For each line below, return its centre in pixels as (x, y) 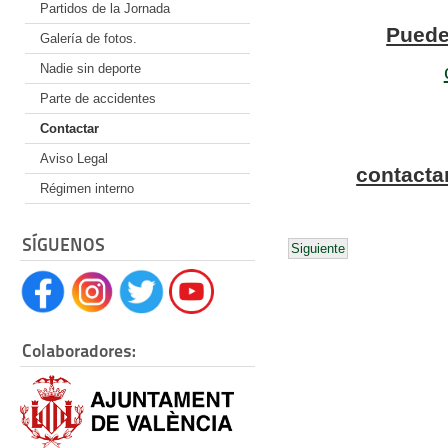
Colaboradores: (79, 351)
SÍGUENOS (63, 245)
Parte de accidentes (98, 99)
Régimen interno (87, 189)
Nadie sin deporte (90, 69)
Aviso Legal (74, 159)
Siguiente (318, 249)
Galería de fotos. (88, 39)
